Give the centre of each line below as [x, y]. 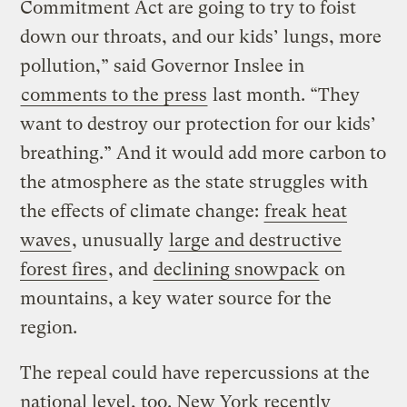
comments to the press [114, 95]
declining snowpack [237, 270]
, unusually [120, 241]
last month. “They [284, 95]
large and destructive [256, 241]
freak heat [306, 212]
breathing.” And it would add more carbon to [203, 154]
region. [49, 328]
